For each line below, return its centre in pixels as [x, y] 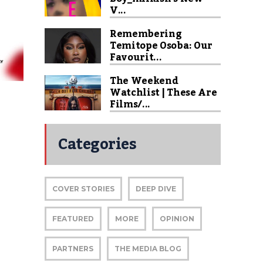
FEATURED [73, 219]
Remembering [146, 34]
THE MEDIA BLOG [148, 249]
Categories [97, 144]
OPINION [177, 219]
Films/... [130, 104]
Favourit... [136, 58]
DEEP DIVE [156, 189]
